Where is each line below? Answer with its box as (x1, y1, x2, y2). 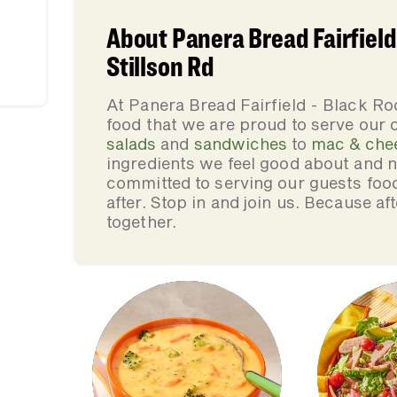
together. (106, 212, 176, 231)
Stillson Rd (106, 49, 214, 83)
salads (106, 134, 156, 153)
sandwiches (193, 134, 287, 153)
